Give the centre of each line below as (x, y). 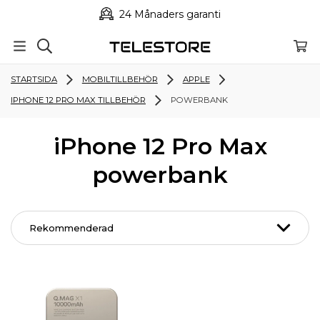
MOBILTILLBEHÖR (120, 79)
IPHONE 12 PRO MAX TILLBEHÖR (78, 100)
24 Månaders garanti (169, 14)
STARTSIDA (34, 79)
